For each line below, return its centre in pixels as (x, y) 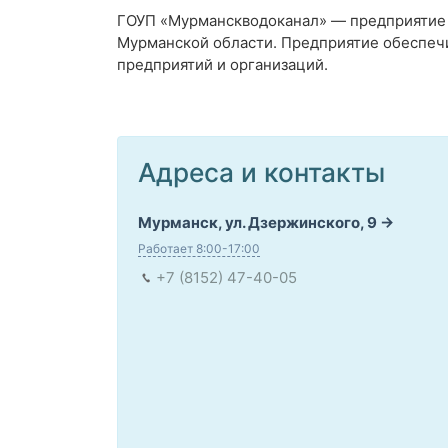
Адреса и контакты (261, 173)
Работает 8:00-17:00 (199, 249)
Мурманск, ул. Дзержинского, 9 (257, 223)
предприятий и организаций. (222, 65)
